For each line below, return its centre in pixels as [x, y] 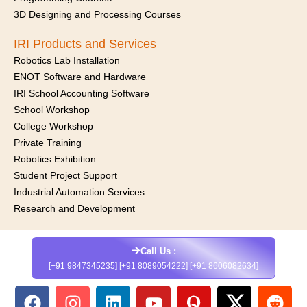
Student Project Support [65, 175]
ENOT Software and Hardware [80, 77]
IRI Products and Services [85, 44]
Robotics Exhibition [55, 159]
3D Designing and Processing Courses [97, 14]
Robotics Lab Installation [67, 60]
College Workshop [53, 126]
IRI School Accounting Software [82, 93]
